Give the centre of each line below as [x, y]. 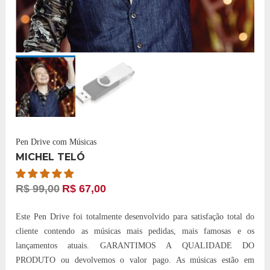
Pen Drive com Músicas [56, 142]
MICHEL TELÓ [51, 157]
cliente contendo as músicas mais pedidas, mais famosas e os [135, 231]
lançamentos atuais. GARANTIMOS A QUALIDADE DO [135, 245]
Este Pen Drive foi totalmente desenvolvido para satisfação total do [135, 216]
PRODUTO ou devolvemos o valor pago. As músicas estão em [135, 260]
